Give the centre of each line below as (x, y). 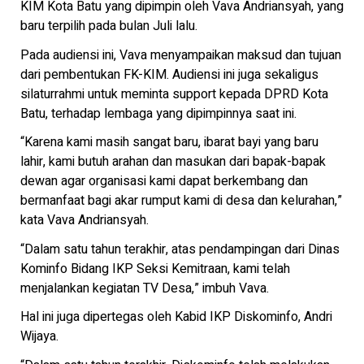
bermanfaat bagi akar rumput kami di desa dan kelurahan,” (181, 201)
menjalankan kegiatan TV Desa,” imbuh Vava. (145, 288)
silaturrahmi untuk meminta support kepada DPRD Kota (174, 94)
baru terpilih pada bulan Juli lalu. (109, 26)
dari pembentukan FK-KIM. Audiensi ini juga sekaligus (169, 74)
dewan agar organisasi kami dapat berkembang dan (164, 182)
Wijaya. (39, 337)
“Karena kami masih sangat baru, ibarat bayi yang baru (169, 143)
